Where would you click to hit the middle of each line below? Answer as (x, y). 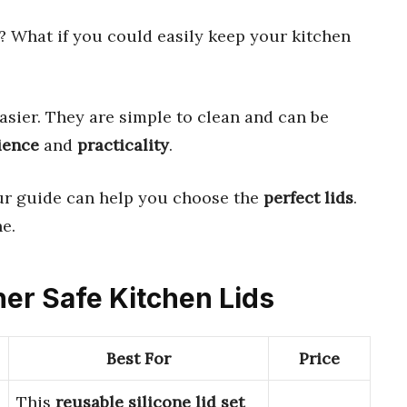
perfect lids (308, 197)
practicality (123, 144)
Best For (139, 359)
